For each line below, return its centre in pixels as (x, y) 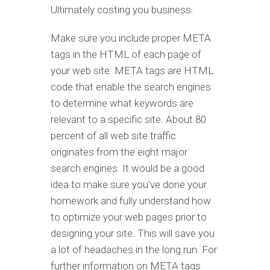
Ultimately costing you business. (122, 10)
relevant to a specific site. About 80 (128, 119)
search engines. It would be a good (127, 168)
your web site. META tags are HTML (132, 71)
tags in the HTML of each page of (126, 54)
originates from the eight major (119, 152)
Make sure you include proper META (131, 38)
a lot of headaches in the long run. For (134, 250)
